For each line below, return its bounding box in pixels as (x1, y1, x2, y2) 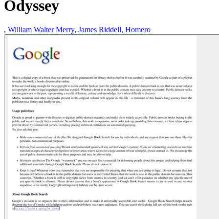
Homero (125, 25, 151, 34)
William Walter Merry (8, 25, 74, 34)
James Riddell (78, 25, 121, 34)
